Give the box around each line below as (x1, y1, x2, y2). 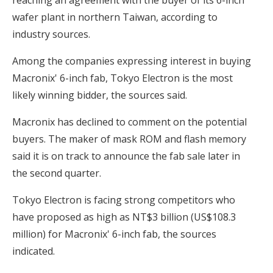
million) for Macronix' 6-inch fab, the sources (12, 227, 216, 241)
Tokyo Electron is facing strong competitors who (12, 193, 235, 207)
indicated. (12, 244, 55, 258)
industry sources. (12, 27, 90, 41)
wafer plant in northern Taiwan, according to (12, 10, 218, 24)
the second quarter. (12, 166, 101, 180)
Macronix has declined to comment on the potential (12, 115, 247, 129)
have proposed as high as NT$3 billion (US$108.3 (12, 210, 236, 224)
